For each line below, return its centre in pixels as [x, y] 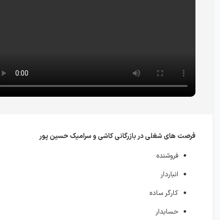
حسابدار [167, 212]
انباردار [169, 175]
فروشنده [167, 156]
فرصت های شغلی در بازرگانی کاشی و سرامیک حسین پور [117, 136]
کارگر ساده [164, 193]
